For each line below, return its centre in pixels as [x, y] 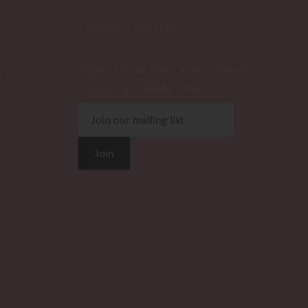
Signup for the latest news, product [164, 69]
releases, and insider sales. [142, 87]
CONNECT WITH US [130, 26]
